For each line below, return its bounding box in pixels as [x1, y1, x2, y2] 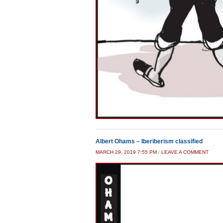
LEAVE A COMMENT [161, 149, 209, 155]
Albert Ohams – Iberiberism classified [96, 137, 203, 145]
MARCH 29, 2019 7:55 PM [96, 149, 157, 155]
